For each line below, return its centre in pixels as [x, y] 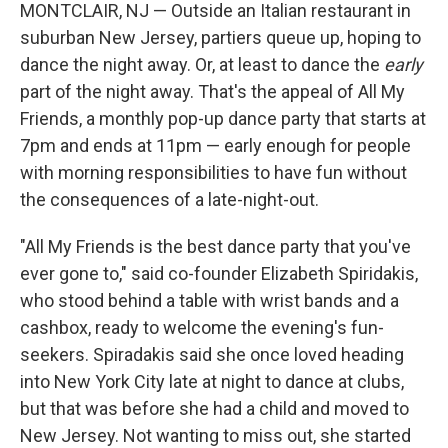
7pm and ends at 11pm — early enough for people [215, 145]
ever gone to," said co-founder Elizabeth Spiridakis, [219, 273]
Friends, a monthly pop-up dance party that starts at [223, 118]
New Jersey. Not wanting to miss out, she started [215, 435]
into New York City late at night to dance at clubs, [212, 381]
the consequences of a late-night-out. [169, 199]
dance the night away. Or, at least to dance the [202, 64]
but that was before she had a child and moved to [214, 408]
